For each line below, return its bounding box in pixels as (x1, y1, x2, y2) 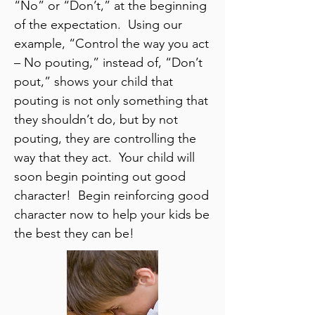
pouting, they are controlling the (14, 131, 196, 146)
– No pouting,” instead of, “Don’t (14, 55, 202, 70)
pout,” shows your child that (14, 74, 173, 89)
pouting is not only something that (14, 93, 208, 108)
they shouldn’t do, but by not (14, 112, 178, 127)
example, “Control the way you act (14, 36, 209, 51)
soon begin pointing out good (14, 169, 186, 184)
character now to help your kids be (14, 207, 210, 222)
